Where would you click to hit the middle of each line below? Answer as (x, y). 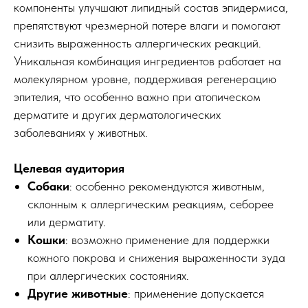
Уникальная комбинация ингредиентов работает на (147, 61)
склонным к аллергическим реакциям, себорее (151, 204)
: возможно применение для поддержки (167, 240)
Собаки (48, 186)
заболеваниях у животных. (81, 133)
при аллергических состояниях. (108, 276)
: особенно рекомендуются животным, (167, 186)
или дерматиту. (67, 222)
